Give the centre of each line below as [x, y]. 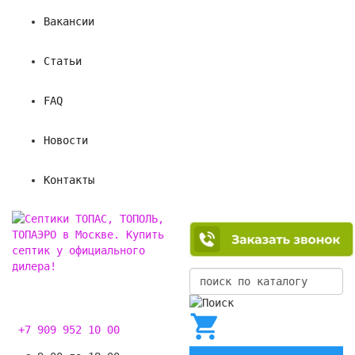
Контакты [69, 180]
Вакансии [69, 21]
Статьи [63, 61]
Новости [66, 140]
